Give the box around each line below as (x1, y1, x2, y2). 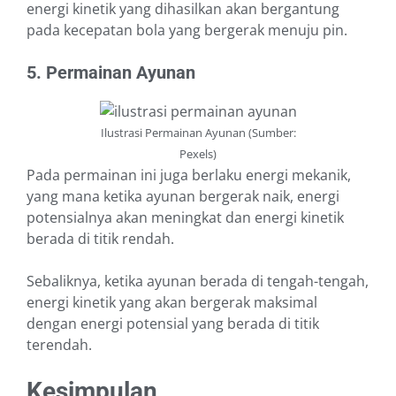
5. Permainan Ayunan (27, 62, 200, 84)
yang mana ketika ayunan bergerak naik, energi (27, 187, 339, 207)
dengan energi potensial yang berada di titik (27, 314, 319, 334)
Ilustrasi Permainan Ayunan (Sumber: (100, 125, 296, 141)
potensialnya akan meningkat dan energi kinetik (27, 208, 344, 228)
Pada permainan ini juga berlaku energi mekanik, (27, 165, 351, 186)
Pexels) (179, 146, 217, 163)
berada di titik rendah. (27, 229, 178, 249)
